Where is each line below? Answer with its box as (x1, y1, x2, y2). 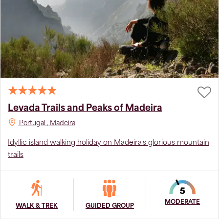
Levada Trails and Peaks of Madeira (8, 104, 162, 113)
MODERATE (165, 199, 200, 205)
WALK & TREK (16, 203, 58, 209)
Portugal (19, 120, 45, 127)
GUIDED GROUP (85, 203, 134, 209)
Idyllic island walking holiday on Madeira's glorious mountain (8, 139, 209, 147)
